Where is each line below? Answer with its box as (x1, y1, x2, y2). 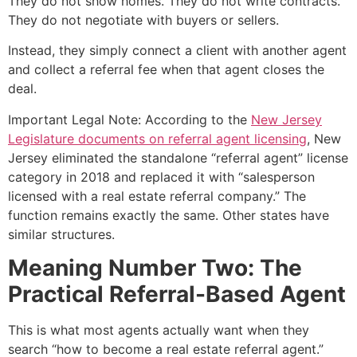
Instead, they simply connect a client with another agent (8, 42, 347, 59)
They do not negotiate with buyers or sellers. (8, 12, 279, 29)
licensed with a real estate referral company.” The (8, 187, 306, 204)
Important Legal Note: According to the (8, 111, 251, 127)
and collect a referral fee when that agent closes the (8, 61, 324, 78)
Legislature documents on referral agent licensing (8, 130, 307, 147)
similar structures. (8, 226, 115, 242)
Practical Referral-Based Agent (8, 280, 346, 308)
